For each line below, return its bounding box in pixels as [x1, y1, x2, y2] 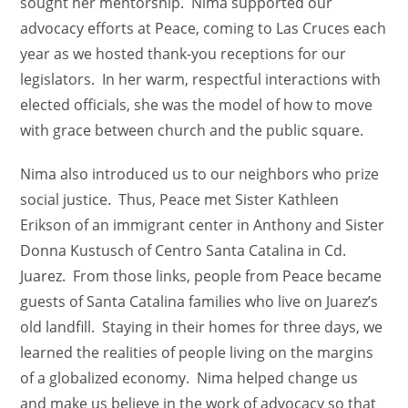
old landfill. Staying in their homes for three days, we [20, 317, 383, 337]
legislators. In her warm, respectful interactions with [20, 69, 382, 89]
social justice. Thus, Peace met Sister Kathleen [20, 189, 340, 209]
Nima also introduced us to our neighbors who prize [20, 164, 380, 184]
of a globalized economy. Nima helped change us [20, 368, 359, 388]
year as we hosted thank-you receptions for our [20, 44, 347, 64]
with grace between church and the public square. [20, 120, 364, 140]
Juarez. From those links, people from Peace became [20, 266, 382, 286]
